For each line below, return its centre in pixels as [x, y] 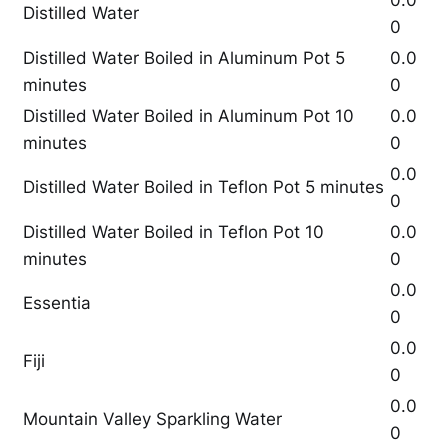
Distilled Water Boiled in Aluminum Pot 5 [184, 58]
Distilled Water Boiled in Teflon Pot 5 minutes [203, 187]
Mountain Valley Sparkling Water [152, 419]
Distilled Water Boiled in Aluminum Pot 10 [188, 116]
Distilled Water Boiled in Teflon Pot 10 [173, 232]
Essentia [57, 303]
